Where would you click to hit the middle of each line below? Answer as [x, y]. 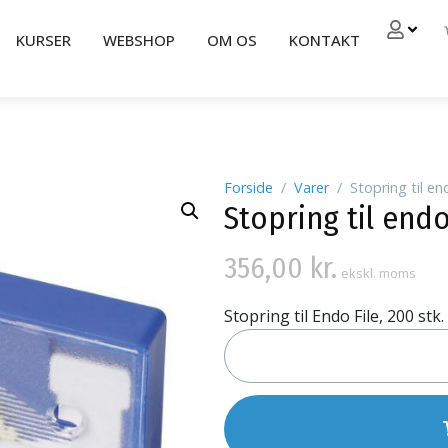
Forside [248, 187]
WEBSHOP [139, 40]
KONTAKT [324, 40]
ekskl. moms [378, 273]
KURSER [43, 40]
